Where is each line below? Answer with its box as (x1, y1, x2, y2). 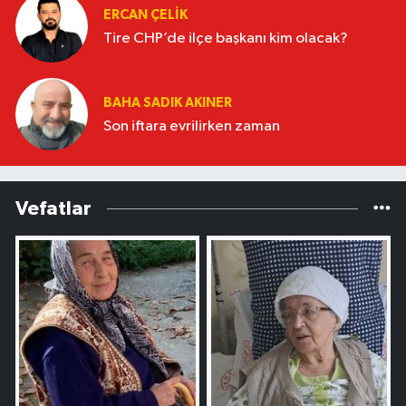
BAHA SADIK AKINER (103, 95, 232, 110)
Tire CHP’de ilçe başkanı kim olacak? (103, 31, 348, 47)
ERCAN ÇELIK (103, 7, 188, 22)
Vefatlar (15, 198, 92, 219)
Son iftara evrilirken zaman (103, 119, 280, 135)
